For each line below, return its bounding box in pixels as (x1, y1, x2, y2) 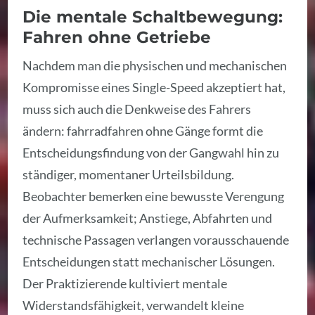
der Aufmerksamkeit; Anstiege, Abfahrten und (22, 210, 273, 226)
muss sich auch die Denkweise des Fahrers (22, 101, 252, 117)
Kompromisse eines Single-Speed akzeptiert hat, (22, 79, 286, 96)
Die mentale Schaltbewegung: (22, 6, 283, 27)
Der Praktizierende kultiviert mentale (22, 276, 228, 292)
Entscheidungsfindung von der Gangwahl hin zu (22, 145, 280, 161)
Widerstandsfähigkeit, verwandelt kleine (22, 297, 245, 314)
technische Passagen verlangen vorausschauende (22, 232, 290, 248)
